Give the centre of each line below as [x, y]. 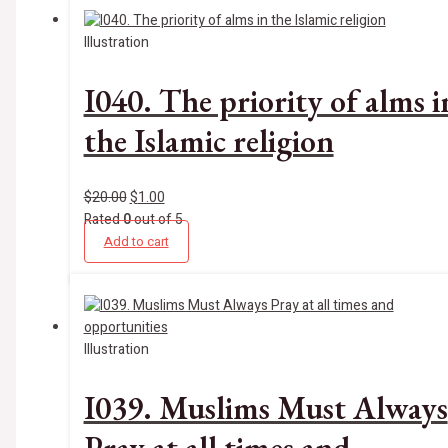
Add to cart [136, 242]
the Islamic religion [208, 140]
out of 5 [156, 220]
